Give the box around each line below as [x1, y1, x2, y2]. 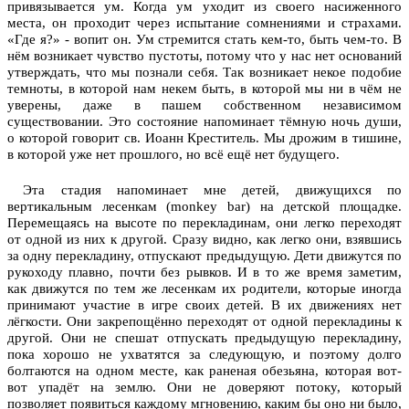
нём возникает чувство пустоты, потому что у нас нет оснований [7, 47, 402, 63]
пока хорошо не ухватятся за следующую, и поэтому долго [7, 346, 402, 362]
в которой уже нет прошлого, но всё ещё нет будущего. [7, 146, 340, 162]
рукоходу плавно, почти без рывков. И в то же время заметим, [7, 264, 402, 279]
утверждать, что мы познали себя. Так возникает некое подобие [7, 64, 402, 79]
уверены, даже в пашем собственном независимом [7, 97, 402, 112]
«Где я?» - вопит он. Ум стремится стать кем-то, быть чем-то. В [7, 31, 402, 47]
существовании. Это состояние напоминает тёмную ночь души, [7, 113, 402, 129]
